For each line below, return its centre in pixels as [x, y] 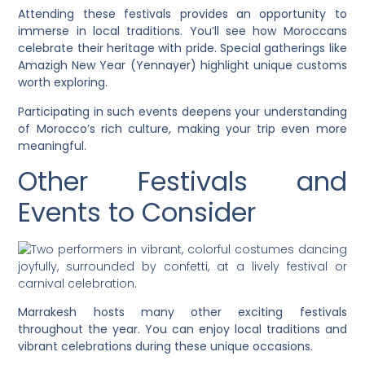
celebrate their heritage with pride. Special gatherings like [182, 48]
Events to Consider [137, 213]
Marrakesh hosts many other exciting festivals [182, 312]
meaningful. [53, 145]
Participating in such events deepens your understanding [182, 111]
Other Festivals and [182, 182]
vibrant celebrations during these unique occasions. [166, 347]
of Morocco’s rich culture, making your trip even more [182, 128]
